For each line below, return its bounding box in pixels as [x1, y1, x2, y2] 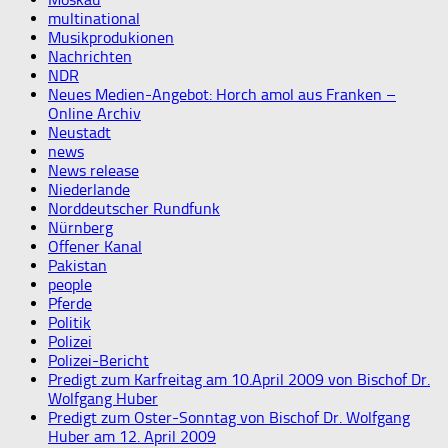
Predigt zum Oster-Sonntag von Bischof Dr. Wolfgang [48, 407, 410, 427]
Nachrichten [48, 46, 132, 66]
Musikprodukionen [48, 27, 174, 47]
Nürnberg [48, 217, 113, 237]
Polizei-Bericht [48, 350, 149, 370]
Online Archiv [48, 103, 141, 123]
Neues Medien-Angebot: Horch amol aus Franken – [48, 84, 396, 104]
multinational [48, 8, 140, 28]
